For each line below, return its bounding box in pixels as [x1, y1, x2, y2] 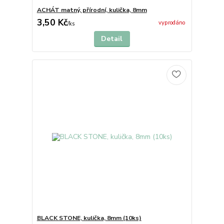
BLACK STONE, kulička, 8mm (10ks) [36, 214, 141, 222]
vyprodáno [158, 19, 185, 27]
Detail [101, 33, 123, 43]
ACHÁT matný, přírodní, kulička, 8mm [36, 5, 147, 14]
